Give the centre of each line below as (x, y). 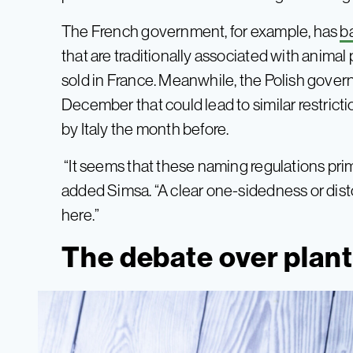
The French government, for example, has (201, 32)
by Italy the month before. (145, 129)
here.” (81, 215)
